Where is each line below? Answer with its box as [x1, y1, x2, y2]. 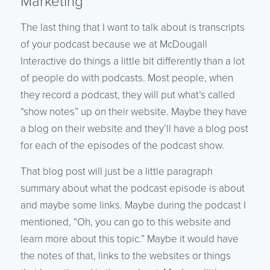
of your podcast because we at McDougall [20, 37, 207, 51]
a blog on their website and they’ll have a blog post [20, 122, 248, 135]
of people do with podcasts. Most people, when [20, 71, 233, 84]
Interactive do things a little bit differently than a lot [20, 54, 245, 67]
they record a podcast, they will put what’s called [20, 88, 235, 101]
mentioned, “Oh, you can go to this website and [20, 215, 231, 228]
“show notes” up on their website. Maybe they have [20, 105, 247, 118]
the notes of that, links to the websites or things [20, 249, 231, 262]
